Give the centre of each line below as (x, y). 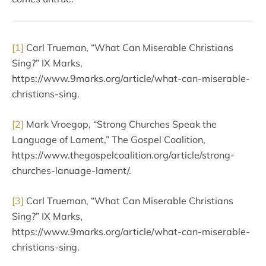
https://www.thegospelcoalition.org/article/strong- (123, 155)
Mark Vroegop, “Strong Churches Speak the (120, 124)
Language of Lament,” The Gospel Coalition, (109, 140)
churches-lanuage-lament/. (72, 170)
